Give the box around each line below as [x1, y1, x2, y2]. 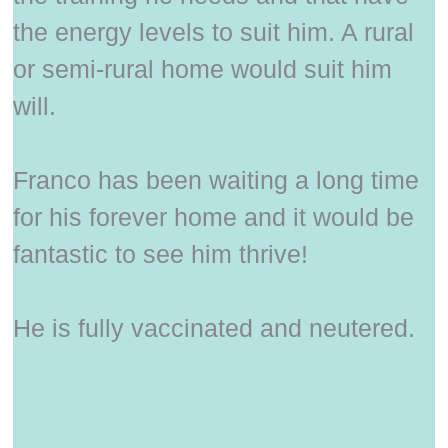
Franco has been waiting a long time [13, 166, 420, 195]
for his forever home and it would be [13, 203, 415, 232]
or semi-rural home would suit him [13, 55, 393, 84]
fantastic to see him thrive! [13, 240, 309, 269]
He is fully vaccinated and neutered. [13, 314, 416, 343]
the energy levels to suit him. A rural [13, 18, 415, 47]
